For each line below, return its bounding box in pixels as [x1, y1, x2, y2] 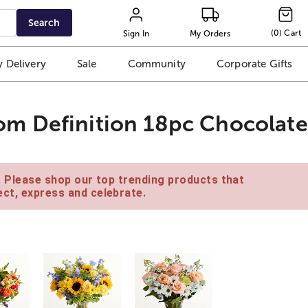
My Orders [190, 28, 231, 38]
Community [127, 58, 186, 70]
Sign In [122, 28, 150, 38]
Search [28, 17, 60, 28]
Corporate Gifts [216, 58, 293, 70]
